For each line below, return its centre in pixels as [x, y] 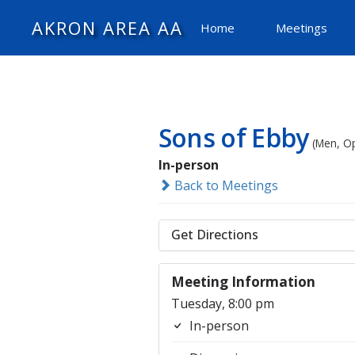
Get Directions [214, 235]
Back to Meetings [224, 185]
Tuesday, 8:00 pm [222, 303]
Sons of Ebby [233, 137]
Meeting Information [243, 282]
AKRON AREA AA [107, 27]
